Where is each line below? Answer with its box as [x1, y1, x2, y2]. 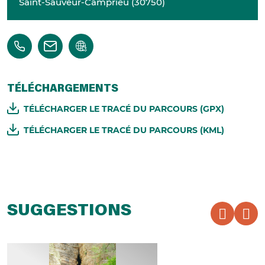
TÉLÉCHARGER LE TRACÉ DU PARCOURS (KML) [24, 125, 224, 136]
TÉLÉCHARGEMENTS [7, 84, 118, 95]
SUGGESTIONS [7, 203, 131, 220]
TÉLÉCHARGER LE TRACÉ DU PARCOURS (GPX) [24, 104, 224, 115]
